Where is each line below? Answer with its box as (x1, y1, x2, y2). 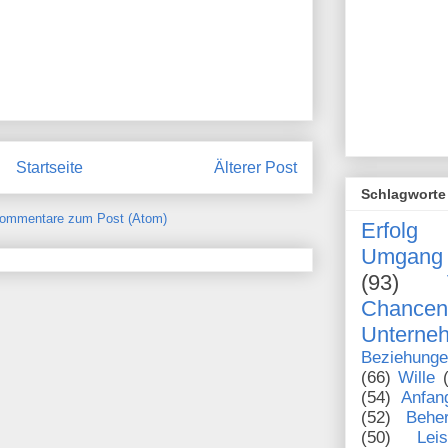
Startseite (16, 159, 83, 177)
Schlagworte (361, 185, 446, 202)
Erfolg (361, 217, 418, 243)
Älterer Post (214, 159, 297, 177)
